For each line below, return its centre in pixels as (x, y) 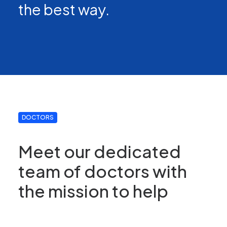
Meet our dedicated (100, 151)
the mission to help (93, 190)
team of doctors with (103, 171)
